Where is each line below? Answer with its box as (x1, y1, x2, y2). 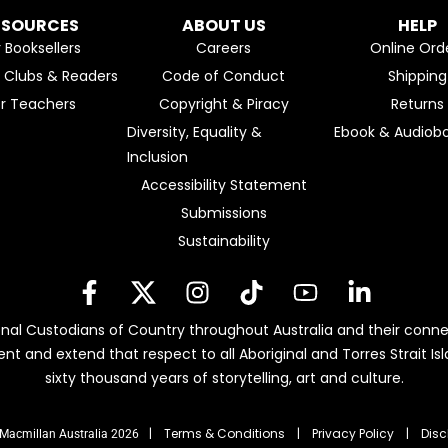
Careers (196, 38, 252, 59)
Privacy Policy (312, 424, 394, 442)
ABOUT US (181, 14, 266, 38)
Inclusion (127, 147, 189, 168)
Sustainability (177, 231, 270, 252)
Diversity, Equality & (127, 122, 263, 143)
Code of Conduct (162, 66, 286, 87)
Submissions (180, 203, 267, 224)
